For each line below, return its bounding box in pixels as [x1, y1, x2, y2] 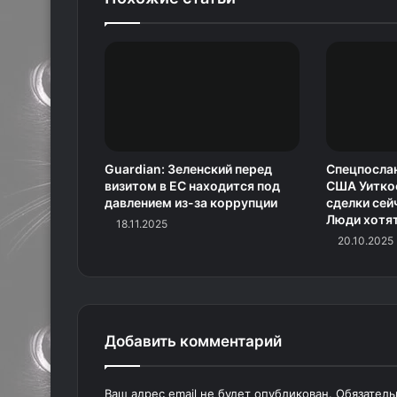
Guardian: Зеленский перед [105, 161, 272, 177]
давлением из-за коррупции [105, 195, 277, 211]
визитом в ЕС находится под [105, 178, 280, 194]
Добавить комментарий [105, 332, 282, 351]
